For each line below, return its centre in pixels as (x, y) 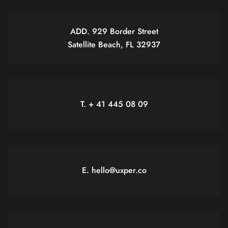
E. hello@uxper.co (114, 170)
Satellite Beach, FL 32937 (114, 45)
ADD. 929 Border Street (114, 32)
